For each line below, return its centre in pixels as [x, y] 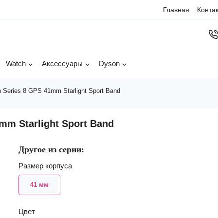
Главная [176, 10]
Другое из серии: [51, 149]
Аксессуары [62, 64]
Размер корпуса [45, 166]
